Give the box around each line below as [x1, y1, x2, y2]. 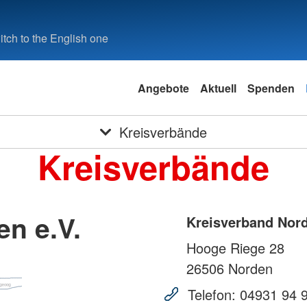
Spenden [247, 79, 295, 96]
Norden [224, 258, 273, 279]
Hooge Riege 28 [186, 238, 284, 258]
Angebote [137, 79, 189, 96]
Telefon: [184, 284, 240, 305]
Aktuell [199, 79, 236, 96]
